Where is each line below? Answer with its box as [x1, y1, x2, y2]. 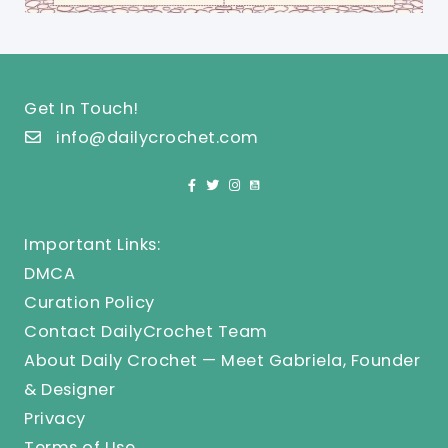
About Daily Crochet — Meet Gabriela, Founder [24, 349, 420, 373]
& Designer [24, 378, 115, 402]
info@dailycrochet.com [56, 126, 259, 150]
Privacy [24, 407, 86, 431]
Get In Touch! [24, 97, 139, 121]
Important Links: [24, 233, 160, 257]
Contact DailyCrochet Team [24, 320, 268, 344]
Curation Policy [24, 291, 155, 315]
